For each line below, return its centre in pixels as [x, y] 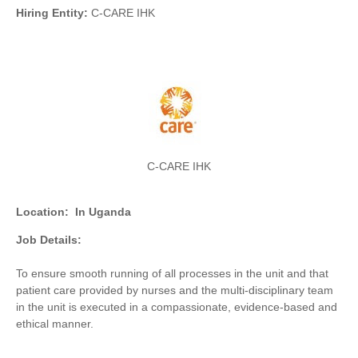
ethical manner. [55, 324]
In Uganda [103, 212]
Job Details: [49, 240]
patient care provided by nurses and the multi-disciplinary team [175, 290]
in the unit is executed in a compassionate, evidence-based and [177, 307]
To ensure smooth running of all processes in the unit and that [172, 274]
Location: [42, 212]
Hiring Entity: [52, 13]
